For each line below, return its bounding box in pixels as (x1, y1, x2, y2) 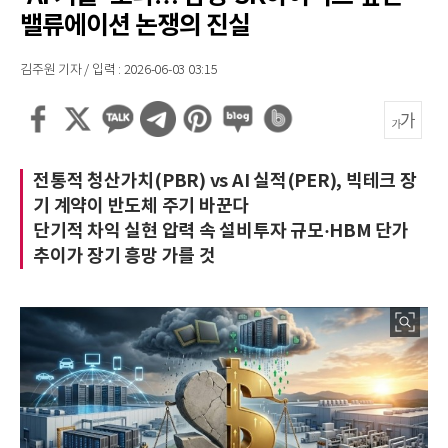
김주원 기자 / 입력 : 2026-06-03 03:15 (20, 63, 218, 78)
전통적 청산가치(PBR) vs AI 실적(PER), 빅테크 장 (33, 170, 417, 192)
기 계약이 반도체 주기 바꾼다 (33, 195, 249, 217)
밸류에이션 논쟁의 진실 (20, 11, 250, 41)
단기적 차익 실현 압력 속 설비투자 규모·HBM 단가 (33, 220, 409, 242)
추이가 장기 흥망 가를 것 (33, 245, 216, 267)
